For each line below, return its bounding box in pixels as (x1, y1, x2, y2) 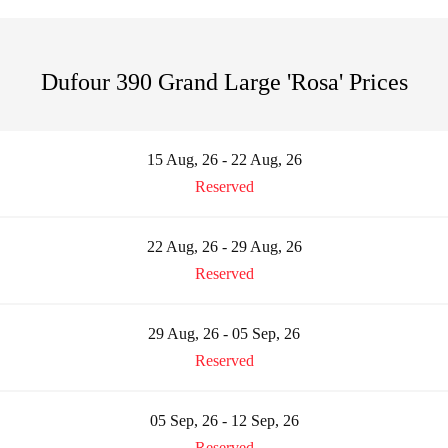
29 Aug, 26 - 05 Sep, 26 (148, 324, 300, 342)
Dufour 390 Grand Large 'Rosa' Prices (40, 68, 408, 95)
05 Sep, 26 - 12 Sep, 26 (149, 411, 299, 429)
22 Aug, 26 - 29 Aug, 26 (146, 237, 302, 255)
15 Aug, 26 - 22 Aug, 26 (146, 150, 302, 168)
